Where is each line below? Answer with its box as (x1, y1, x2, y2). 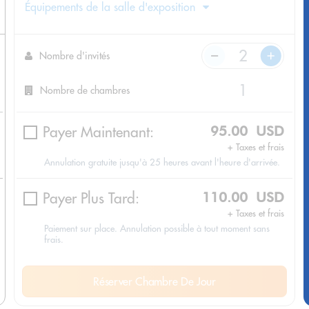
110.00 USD (202, 189, 284, 206)
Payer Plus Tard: (43, 189, 139, 208)
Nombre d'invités (39, 49, 110, 62)
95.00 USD (210, 123, 284, 140)
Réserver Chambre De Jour (93, 275, 216, 289)
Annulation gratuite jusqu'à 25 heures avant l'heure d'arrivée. (44, 157, 280, 168)
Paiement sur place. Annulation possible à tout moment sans (44, 223, 270, 235)
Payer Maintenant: (43, 123, 154, 142)
